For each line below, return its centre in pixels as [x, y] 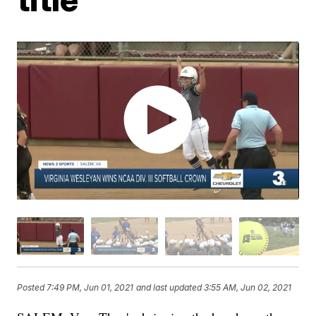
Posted [32, 287]
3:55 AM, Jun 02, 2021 [248, 287]
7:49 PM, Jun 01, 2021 [90, 287]
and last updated [169, 287]
